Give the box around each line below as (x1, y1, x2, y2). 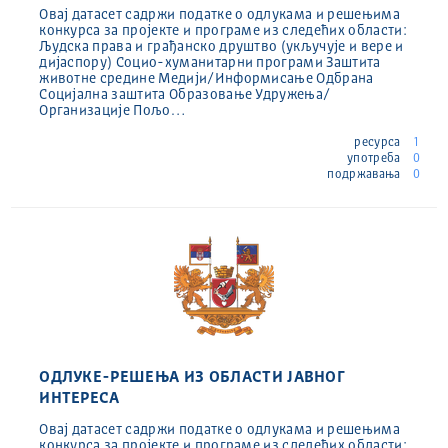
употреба (346, 152, 404, 165)
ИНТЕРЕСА (39, 390, 120, 407)
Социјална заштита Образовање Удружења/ (39, 87, 331, 102)
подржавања (327, 168, 404, 181)
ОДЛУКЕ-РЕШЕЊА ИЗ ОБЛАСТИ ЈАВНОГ (39, 369, 346, 386)
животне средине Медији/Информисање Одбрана (39, 71, 374, 86)
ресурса (354, 136, 404, 149)
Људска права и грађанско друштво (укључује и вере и (39, 39, 404, 54)
